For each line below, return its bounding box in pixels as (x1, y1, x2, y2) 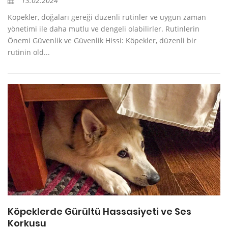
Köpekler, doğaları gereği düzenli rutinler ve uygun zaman (8, 12, 206, 22)
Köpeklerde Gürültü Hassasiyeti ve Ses (8, 205, 191, 218)
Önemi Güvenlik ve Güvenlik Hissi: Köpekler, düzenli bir (8, 35, 196, 45)
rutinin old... (8, 47, 50, 57)
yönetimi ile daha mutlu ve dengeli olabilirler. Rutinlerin (8, 23, 199, 34)
